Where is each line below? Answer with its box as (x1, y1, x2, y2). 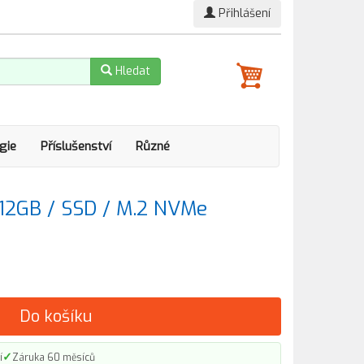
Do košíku (19, 305, 92, 327)
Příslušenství (41, 138, 111, 154)
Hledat (112, 63, 150, 79)
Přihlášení (215, 6, 271, 21)
